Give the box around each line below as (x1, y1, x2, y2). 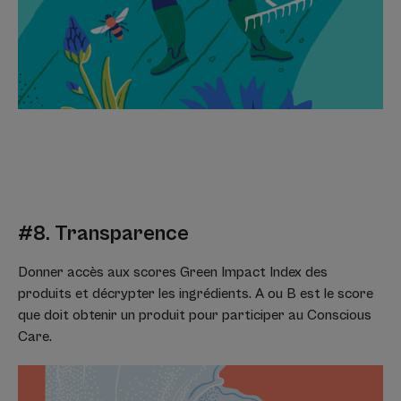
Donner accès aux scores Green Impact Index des (18, 264, 328, 281)
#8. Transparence (18, 221, 189, 247)
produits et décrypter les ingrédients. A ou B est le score (18, 286, 373, 303)
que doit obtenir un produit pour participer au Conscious (18, 307, 371, 324)
